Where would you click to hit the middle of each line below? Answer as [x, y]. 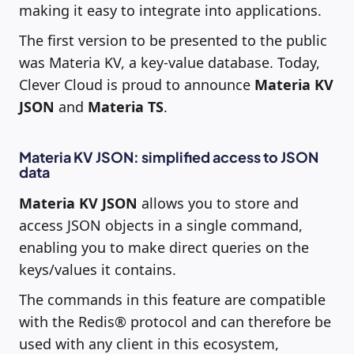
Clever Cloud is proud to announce [137, 84]
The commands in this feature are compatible [172, 299]
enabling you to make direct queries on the [164, 247]
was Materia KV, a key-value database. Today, [169, 62]
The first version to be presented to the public [173, 40]
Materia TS [126, 106]
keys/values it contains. [98, 269]
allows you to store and [218, 203]
